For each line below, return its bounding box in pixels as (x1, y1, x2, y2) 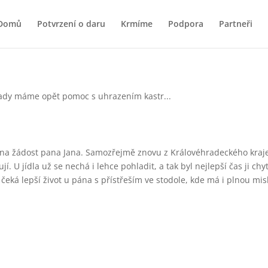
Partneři (218, 18, 252, 29)
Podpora (167, 18, 203, 29)
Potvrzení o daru (36, 18, 105, 29)
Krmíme (120, 18, 153, 29)
